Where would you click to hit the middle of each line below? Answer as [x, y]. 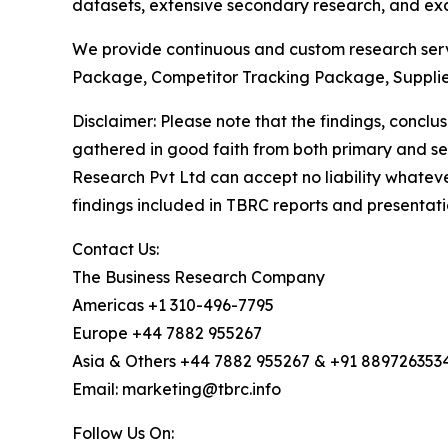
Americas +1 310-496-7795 [173, 304]
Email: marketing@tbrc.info [176, 388]
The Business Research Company [198, 276]
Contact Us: [115, 248]
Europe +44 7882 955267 [167, 332]
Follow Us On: [123, 432]
